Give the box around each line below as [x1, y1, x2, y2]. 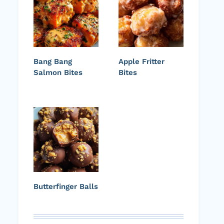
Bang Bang [33, 57, 72, 66]
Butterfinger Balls [33, 182, 98, 191]
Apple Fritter [118, 57, 164, 66]
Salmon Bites [33, 68, 82, 77]
